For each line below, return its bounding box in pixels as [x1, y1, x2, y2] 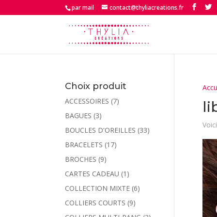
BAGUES [65, 111, 92, 120]
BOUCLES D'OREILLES [65, 125, 136, 135]
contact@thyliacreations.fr [109, 3, 184, 12]
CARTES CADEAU [65, 169, 120, 178]
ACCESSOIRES [65, 96, 109, 106]
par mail [72, 3, 94, 12]
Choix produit [65, 81, 127, 92]
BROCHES [65, 155, 97, 164]
